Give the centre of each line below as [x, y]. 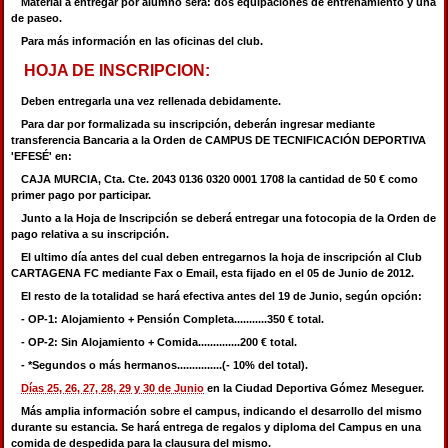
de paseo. [36, 17]
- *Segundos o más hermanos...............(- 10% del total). [164, 365]
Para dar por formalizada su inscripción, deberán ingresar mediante [198, 124]
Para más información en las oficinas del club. [142, 40]
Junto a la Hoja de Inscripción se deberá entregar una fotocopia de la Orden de [228, 218]
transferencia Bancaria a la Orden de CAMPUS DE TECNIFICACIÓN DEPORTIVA [218, 140]
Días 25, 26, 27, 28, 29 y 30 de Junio [112, 388]
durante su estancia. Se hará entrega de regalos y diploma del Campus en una [216, 427]
